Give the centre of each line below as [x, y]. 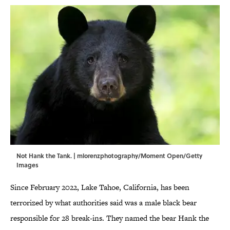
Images [27, 165]
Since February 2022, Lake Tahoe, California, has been [100, 187]
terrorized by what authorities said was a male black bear [103, 203]
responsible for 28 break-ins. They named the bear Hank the [110, 218]
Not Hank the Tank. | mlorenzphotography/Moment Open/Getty [109, 156]
